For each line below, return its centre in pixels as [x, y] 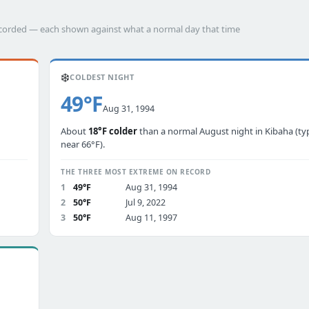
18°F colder [113, 131]
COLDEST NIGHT [102, 77]
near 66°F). [83, 144]
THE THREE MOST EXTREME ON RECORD [136, 172]
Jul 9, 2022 [146, 202]
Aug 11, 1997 [151, 218]
